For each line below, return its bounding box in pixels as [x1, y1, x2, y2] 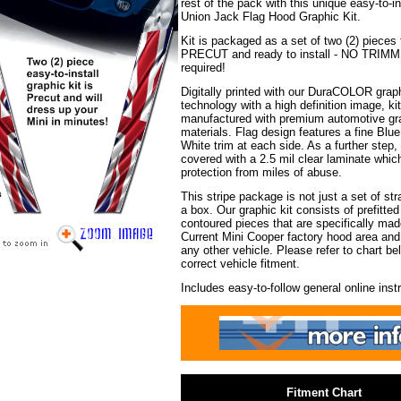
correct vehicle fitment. [180, 257, 300, 270]
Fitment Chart [286, 386, 362, 399]
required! [180, 61, 226, 74]
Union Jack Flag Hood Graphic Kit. [180, 10, 361, 23]
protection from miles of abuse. [180, 166, 342, 179]
